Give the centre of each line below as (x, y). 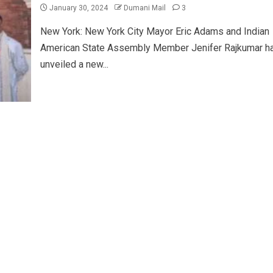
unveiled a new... (74, 64)
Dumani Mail (145, 8)
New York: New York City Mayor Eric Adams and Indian (154, 31)
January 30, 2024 (78, 8)
